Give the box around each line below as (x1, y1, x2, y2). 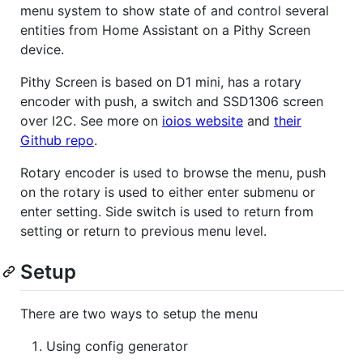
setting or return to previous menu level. (20, 222, 267, 239)
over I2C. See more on (20, 112, 162, 129)
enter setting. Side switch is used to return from (20, 203, 314, 220)
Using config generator (46, 337, 188, 354)
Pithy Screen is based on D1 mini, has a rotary (20, 73, 301, 90)
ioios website (162, 112, 243, 129)
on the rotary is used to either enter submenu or (20, 183, 315, 200)
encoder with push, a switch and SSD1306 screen (20, 92, 323, 109)
